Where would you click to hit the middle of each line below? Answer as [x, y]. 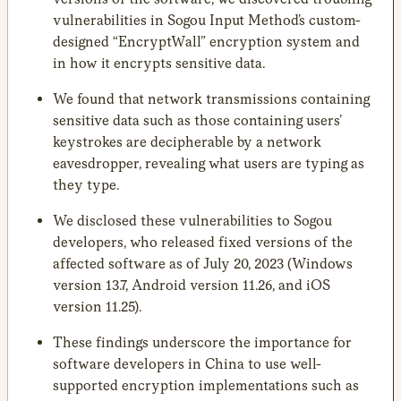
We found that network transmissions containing [211, 98]
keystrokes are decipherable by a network [187, 141]
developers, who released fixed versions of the [203, 242]
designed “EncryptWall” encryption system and [206, 41]
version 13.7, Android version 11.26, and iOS [192, 285]
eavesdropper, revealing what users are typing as [209, 163]
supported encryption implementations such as [206, 385]
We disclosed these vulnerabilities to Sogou [192, 220]
